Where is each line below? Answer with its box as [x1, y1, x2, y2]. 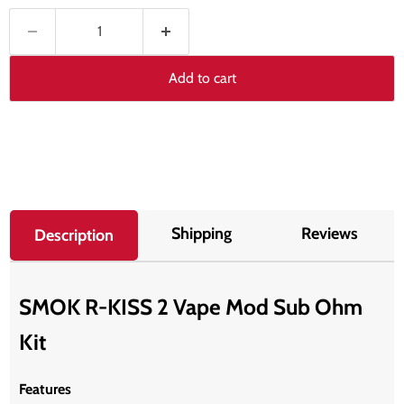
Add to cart [168, 69, 236, 87]
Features [19, 381, 72, 399]
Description [34, 225, 115, 245]
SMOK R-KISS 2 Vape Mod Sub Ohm [19, 293, 363, 321]
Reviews [301, 223, 359, 243]
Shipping [171, 223, 233, 243]
